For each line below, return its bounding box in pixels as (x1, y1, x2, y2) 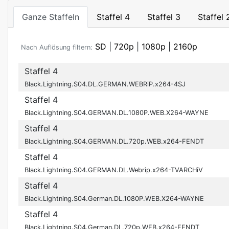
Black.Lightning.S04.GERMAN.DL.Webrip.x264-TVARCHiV (25, 166, 203, 174)
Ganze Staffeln (22, 12, 79, 22)
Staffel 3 (147, 12, 180, 22)
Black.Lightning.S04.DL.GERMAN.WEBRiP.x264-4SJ (25, 80, 186, 88)
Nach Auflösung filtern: (21, 43, 93, 51)
